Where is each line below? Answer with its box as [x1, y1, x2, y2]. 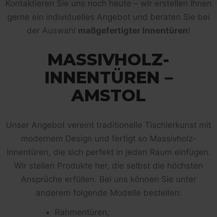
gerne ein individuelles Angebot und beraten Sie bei [7, 12, 210, 22]
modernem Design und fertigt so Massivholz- [20, 133, 197, 143]
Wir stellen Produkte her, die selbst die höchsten [14, 160, 203, 170]
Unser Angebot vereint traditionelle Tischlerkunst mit [6, 120, 211, 130]
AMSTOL [71, 85, 146, 106]
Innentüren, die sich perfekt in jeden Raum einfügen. [6, 147, 211, 157]
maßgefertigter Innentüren [78, 25, 188, 35]
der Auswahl [27, 25, 78, 35]
